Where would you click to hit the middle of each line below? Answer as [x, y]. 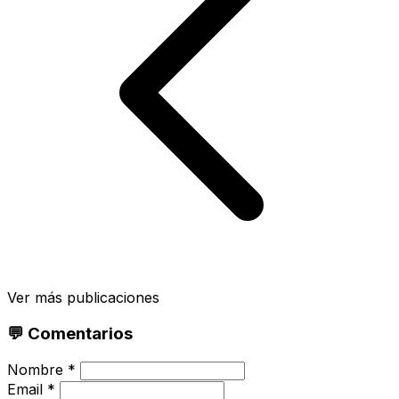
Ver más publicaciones [83, 298]
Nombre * [41, 369]
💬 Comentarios [70, 333]
